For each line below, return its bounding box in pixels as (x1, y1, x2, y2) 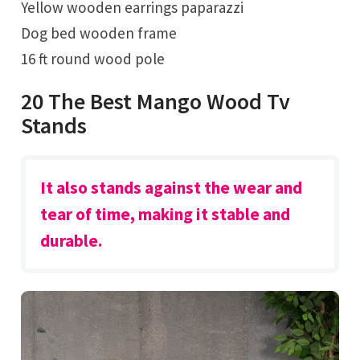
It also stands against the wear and (40, 177, 303, 199)
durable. (40, 230, 104, 252)
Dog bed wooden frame (21, 22, 178, 43)
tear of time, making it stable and (40, 203, 291, 226)
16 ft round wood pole (21, 48, 166, 68)
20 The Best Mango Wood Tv (21, 87, 291, 117)
